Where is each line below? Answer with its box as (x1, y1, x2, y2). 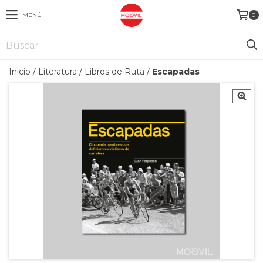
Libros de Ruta (85, 66, 144, 77)
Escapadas (152, 66, 200, 77)
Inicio (9, 66, 31, 77)
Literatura (38, 66, 77, 77)
